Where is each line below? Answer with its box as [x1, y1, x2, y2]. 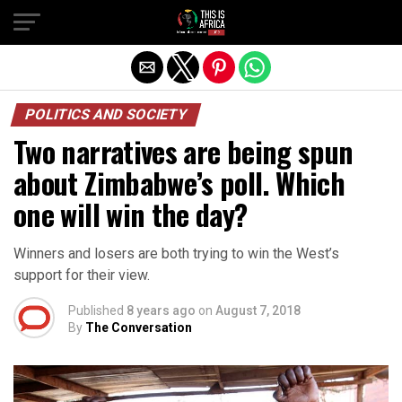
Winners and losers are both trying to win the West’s [13, 245, 339, 262]
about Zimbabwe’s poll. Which [13, 162, 345, 204]
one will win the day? [13, 193, 248, 235]
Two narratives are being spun [13, 130, 354, 172]
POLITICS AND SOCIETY [22, 106, 189, 123]
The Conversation [85, 320, 192, 335]
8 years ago [127, 303, 196, 318]
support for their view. [13, 267, 150, 284]
